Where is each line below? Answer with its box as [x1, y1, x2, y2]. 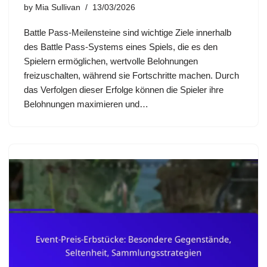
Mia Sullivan [35, 2, 80, 12]
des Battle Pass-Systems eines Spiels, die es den [24, 41, 218, 52]
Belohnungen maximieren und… [24, 98, 151, 109]
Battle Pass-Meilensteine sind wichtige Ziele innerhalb [24, 27, 231, 38]
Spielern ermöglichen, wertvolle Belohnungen [24, 55, 198, 66]
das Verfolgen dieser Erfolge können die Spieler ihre [24, 84, 223, 95]
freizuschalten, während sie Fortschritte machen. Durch [24, 70, 239, 80]
